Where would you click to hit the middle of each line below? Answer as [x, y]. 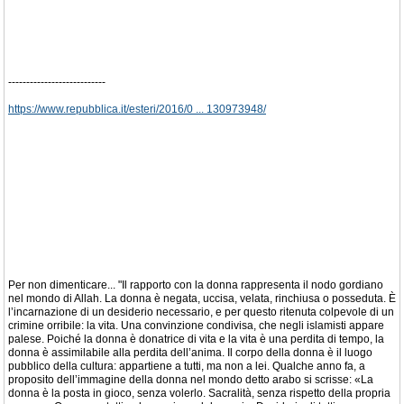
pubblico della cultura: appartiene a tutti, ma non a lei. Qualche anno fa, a [187, 366]
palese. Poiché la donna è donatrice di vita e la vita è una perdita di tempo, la [196, 339]
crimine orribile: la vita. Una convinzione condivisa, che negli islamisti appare [196, 325]
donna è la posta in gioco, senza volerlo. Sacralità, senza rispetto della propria [199, 393]
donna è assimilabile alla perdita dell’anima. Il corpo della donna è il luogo [190, 352]
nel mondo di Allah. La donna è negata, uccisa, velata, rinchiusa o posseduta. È [202, 298]
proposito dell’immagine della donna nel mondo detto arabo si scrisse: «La [191, 379]
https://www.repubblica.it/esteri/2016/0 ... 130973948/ [137, 109]
